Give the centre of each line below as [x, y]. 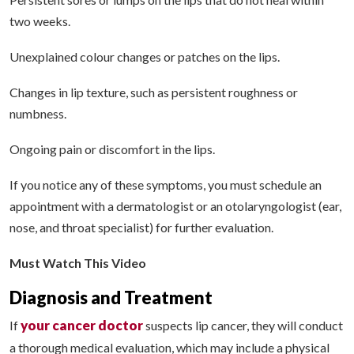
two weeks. [40, 21]
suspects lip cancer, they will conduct [243, 326]
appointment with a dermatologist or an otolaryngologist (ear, [175, 206]
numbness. [38, 114]
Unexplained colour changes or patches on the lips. [145, 57]
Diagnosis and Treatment [111, 298]
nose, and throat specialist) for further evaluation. [141, 228]
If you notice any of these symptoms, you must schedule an [166, 185]
